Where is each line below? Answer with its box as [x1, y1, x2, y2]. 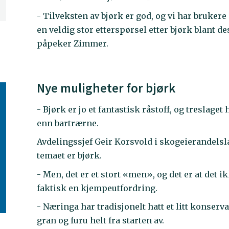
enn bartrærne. [37, 118, 99, 128]
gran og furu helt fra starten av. [37, 215, 165, 226]
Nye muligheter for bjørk [37, 80, 176, 97]
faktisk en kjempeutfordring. [37, 182, 158, 193]
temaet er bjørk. [37, 150, 102, 161]
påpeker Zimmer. [37, 38, 109, 49]
